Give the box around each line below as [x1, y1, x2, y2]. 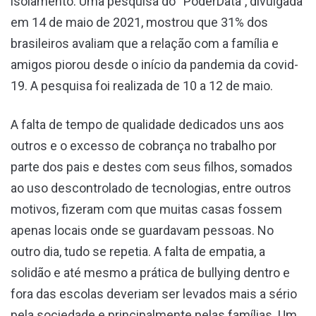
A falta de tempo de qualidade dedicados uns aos [11, 116, 284, 132]
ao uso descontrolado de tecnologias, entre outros [11, 180, 291, 195]
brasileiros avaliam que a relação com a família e [11, 35, 279, 51]
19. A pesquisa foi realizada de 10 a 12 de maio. [11, 78, 273, 93]
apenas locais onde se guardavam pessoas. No [11, 222, 274, 238]
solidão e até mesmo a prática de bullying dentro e [11, 265, 290, 280]
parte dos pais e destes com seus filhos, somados [11, 159, 293, 174]
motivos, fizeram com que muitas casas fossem [11, 201, 282, 217]
